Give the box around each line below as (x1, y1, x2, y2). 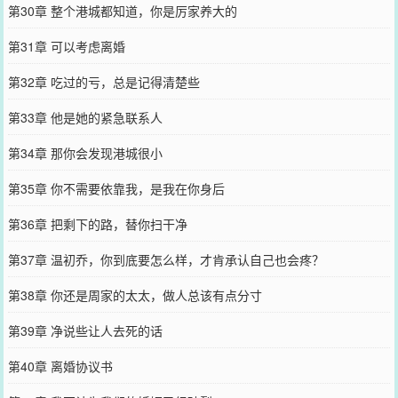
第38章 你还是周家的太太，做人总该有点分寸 (7, 285, 262, 304)
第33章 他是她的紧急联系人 (7, 107, 163, 126)
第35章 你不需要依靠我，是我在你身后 (7, 179, 225, 197)
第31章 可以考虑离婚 (7, 36, 125, 55)
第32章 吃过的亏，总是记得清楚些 (7, 72, 200, 91)
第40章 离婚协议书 (7, 356, 113, 375)
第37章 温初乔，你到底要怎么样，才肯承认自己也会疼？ (7, 250, 324, 268)
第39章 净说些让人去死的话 (7, 321, 163, 339)
